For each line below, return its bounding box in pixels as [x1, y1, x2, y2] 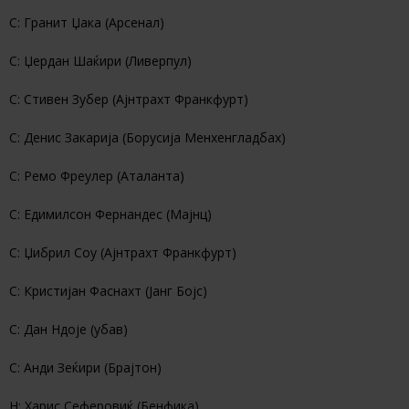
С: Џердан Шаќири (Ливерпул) [9, 51, 192, 69]
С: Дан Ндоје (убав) [9, 320, 128, 338]
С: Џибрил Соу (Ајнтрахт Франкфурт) [9, 243, 236, 261]
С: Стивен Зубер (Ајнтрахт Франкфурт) [9, 89, 248, 108]
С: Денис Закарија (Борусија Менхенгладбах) [9, 128, 286, 146]
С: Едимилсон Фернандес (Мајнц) [9, 204, 212, 223]
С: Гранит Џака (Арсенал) [9, 13, 164, 31]
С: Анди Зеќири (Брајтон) [9, 358, 162, 376]
